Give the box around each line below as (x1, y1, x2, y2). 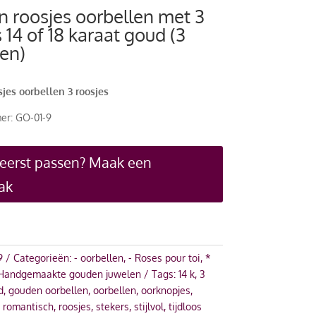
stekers (95, 300, 129, 312)
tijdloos (168, 300, 202, 312)
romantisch (2, 300, 54, 312)
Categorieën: (13, 251, 74, 264)
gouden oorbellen (8, 284, 88, 296)
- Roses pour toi (128, 251, 200, 264)
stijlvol (133, 300, 164, 312)
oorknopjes (140, 284, 190, 296)
